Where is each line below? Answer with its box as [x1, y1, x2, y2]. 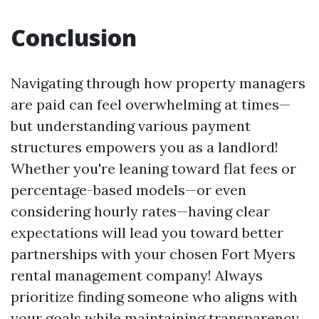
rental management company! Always [11, 266, 263, 284]
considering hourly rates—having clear [11, 202, 270, 220]
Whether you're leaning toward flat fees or [11, 159, 296, 177]
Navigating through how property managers [11, 74, 305, 92]
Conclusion [11, 22, 137, 53]
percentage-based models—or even [11, 181, 246, 199]
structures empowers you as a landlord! [11, 138, 278, 156]
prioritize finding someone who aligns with [11, 288, 298, 305]
